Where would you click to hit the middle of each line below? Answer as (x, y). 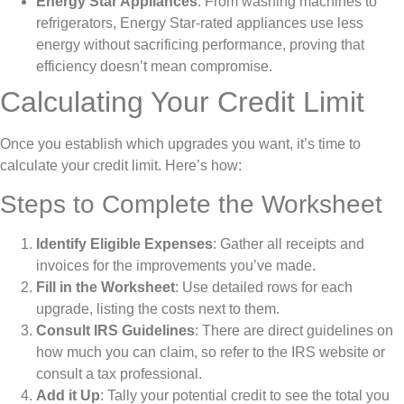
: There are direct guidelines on (294, 331)
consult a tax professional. (119, 374)
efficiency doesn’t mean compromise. (154, 66)
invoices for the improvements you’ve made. (176, 266)
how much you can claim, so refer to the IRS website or (211, 353)
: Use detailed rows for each (264, 288)
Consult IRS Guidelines (115, 331)
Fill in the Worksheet (106, 288)
